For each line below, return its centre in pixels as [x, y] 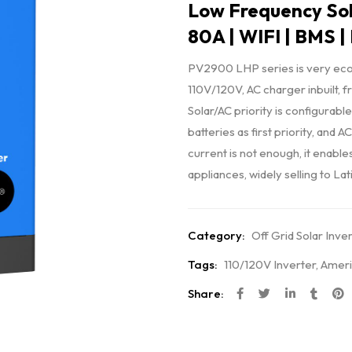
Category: [216, 235]
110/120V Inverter [270, 264]
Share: [206, 293]
